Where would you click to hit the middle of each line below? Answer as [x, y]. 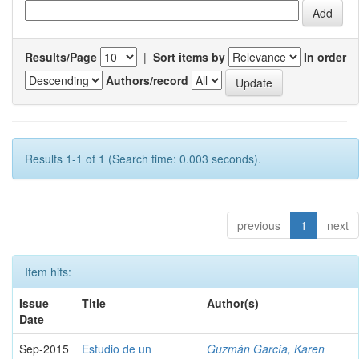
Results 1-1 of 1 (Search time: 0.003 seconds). [143, 158]
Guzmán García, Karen [266, 348]
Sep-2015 [44, 348]
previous [259, 225]
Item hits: [48, 271]
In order [325, 56]
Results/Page [61, 56]
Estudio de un [117, 348]
